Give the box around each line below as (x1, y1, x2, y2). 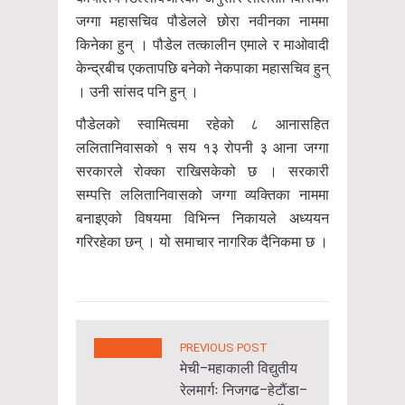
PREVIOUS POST (180, 340, 268, 354)
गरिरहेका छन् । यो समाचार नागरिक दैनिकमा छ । (76, 232, 328, 250)
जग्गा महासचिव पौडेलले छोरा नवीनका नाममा (76, 12, 329, 30)
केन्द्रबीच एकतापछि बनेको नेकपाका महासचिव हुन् (76, 59, 329, 77)
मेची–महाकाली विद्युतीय (180, 359, 297, 377)
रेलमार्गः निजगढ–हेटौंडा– (180, 381, 307, 399)
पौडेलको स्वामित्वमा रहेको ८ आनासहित (76, 115, 329, 133)
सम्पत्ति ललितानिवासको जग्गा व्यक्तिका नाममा (76, 185, 329, 203)
